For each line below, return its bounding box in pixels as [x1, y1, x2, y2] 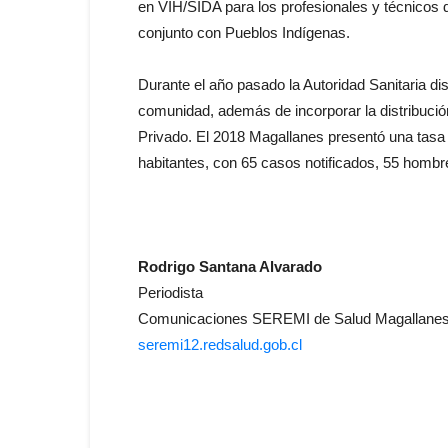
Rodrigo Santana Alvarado [138, 258, 322, 275]
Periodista [138, 284, 203, 301]
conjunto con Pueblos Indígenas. [138, 24, 350, 41]
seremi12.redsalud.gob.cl [138, 336, 302, 353]
